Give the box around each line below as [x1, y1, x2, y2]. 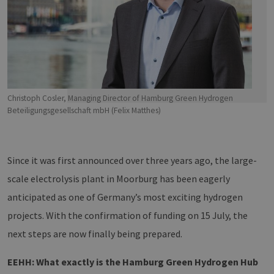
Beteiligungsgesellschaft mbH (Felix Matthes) [7, 105, 161, 116]
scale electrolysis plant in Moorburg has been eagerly [7, 172, 230, 185]
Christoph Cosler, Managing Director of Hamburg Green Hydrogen [7, 93, 233, 104]
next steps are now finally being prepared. [7, 228, 182, 240]
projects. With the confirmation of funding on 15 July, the [7, 209, 248, 222]
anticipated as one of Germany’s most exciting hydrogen [7, 191, 243, 204]
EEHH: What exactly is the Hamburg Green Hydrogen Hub [7, 256, 258, 268]
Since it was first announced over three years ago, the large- [7, 154, 257, 167]
